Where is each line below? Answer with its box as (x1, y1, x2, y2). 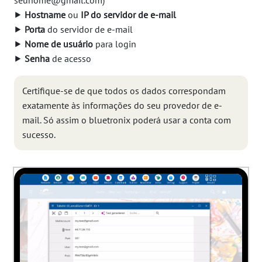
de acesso (50, 53, 91, 65)
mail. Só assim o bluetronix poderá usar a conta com (22, 114, 231, 126)
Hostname (25, 9, 65, 21)
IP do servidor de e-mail (81, 9, 176, 21)
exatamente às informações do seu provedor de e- (22, 99, 222, 112)
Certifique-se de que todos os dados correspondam (22, 85, 226, 97)
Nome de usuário (25, 38, 93, 50)
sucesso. (22, 129, 56, 141)
